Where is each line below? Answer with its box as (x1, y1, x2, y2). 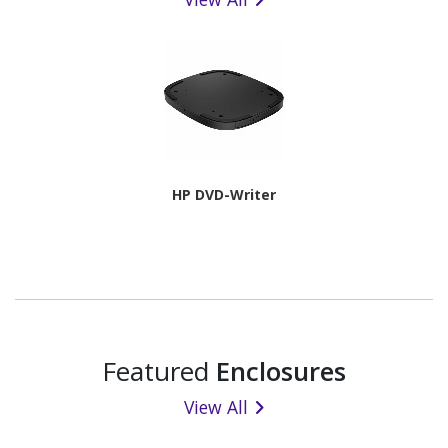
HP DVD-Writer (172, 184, 276, 204)
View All (184, 395, 248, 420)
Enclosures (216, 353, 346, 390)
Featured (102, 353, 216, 390)
